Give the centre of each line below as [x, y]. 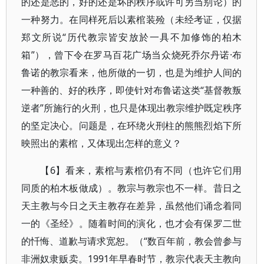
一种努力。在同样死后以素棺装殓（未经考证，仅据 [132, 19]
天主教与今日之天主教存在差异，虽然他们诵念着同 [132, 206]
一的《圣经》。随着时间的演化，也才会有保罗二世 [132, 223]
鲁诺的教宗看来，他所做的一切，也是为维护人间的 [132, 72]
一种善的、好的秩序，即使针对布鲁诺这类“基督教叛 [132, 90]
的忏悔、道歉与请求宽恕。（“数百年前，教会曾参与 [132, 241]
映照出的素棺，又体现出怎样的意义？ [101, 143]
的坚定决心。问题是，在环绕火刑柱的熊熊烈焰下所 [132, 126]
